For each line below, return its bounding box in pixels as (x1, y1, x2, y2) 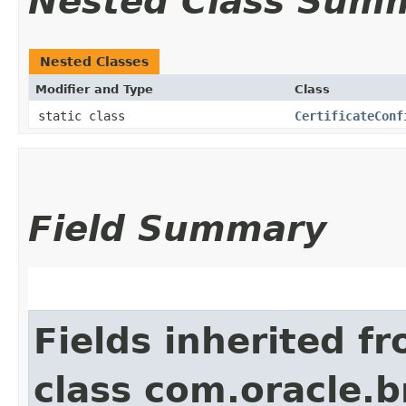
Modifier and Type (35, 82, 153, 96)
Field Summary (28, 208, 326, 249)
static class (38, 108, 132, 123)
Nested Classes (40, 53, 149, 69)
